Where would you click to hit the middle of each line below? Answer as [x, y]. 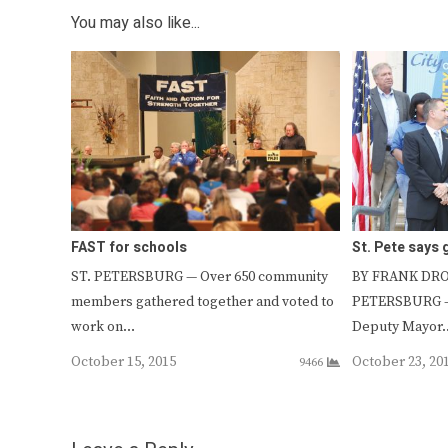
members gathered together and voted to [202, 301]
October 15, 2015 [123, 361]
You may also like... [135, 23]
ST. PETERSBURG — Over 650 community [199, 276]
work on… [103, 326]
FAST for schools [129, 247]
